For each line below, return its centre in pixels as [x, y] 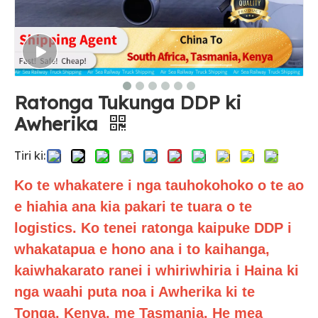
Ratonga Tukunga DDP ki [128, 103]
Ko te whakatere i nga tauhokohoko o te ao [159, 185]
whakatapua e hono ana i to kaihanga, [142, 249]
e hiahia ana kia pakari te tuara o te [133, 207]
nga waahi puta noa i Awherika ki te [135, 292]
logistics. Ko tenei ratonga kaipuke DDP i [153, 228]
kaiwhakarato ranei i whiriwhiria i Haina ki [157, 270]
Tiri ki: [30, 155]
